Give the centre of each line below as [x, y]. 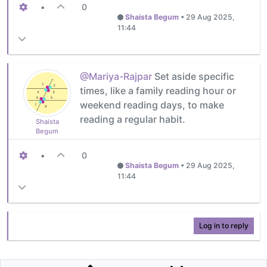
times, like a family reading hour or [158, 90]
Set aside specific [193, 76]
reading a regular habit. [133, 119]
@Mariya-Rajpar [116, 76]
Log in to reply [224, 225]
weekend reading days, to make [152, 105]
